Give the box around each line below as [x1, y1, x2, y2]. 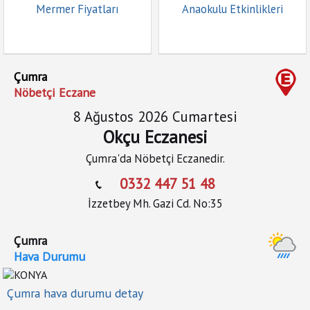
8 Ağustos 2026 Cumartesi [73, 107, 237, 126]
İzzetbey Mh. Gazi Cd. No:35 [87, 196, 223, 211]
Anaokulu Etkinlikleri [182, 1, 283, 17]
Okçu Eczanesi [102, 126, 208, 148]
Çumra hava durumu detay [7, 285, 143, 301]
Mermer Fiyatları [36, 1, 119, 17]
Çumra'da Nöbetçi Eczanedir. [85, 151, 225, 166]
